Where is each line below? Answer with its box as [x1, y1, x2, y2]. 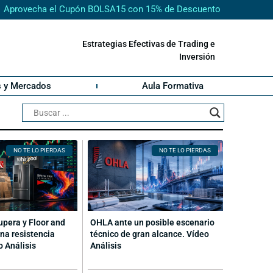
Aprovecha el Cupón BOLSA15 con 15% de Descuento [4, 4, 221, 15]
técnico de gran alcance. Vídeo [90, 229, 209, 239]
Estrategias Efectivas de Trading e [82, 39, 216, 49]
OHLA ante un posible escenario [90, 218, 214, 228]
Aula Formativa [142, 80, 204, 92]
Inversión [179, 52, 216, 62]
